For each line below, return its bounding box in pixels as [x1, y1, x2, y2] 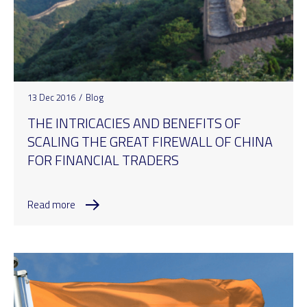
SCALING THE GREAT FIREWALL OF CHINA [27, 131, 273, 153]
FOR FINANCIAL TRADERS [27, 149, 179, 171]
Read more [27, 196, 75, 212]
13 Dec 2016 [27, 90, 75, 105]
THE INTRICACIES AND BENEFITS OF [27, 112, 241, 134]
